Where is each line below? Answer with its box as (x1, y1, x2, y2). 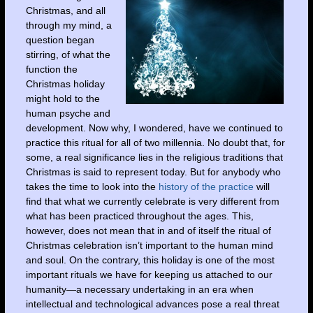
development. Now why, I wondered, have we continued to (25, 122, 283, 134)
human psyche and (25, 108, 110, 119)
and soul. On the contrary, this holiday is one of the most (25, 254, 275, 266)
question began (25, 34, 94, 46)
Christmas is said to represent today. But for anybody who (25, 166, 281, 178)
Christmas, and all (25, 5, 105, 17)
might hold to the (25, 93, 100, 105)
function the (25, 64, 78, 75)
